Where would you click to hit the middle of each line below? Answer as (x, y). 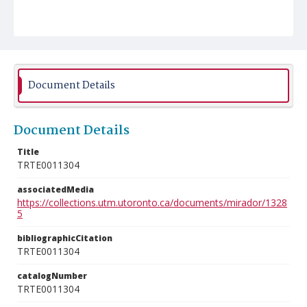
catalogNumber (52, 276)
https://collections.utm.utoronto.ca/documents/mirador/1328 (152, 202)
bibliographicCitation (65, 238)
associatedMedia (56, 189)
